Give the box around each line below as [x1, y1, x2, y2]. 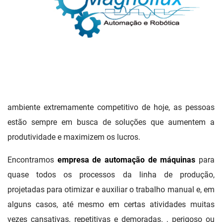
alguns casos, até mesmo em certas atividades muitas [7, 199, 215, 209]
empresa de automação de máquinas [57, 155, 196, 165]
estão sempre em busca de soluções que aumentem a [7, 117, 215, 127]
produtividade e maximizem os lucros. [7, 132, 140, 142]
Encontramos [7, 155, 57, 165]
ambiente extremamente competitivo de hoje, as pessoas [7, 102, 215, 112]
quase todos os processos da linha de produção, [7, 169, 215, 179]
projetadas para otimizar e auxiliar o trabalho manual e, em [7, 184, 215, 194]
